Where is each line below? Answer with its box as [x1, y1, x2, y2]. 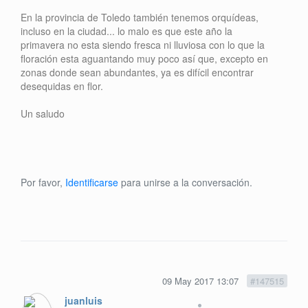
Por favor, [21, 175, 65, 189]
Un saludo [21, 106, 65, 120]
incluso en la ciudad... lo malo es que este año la [21, 23, 232, 38]
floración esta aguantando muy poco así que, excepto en [21, 51, 268, 65]
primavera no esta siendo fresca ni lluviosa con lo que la [21, 37, 265, 52]
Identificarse [65, 175, 118, 189]
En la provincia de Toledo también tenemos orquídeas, [21, 10, 258, 24]
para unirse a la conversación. [118, 175, 252, 189]
